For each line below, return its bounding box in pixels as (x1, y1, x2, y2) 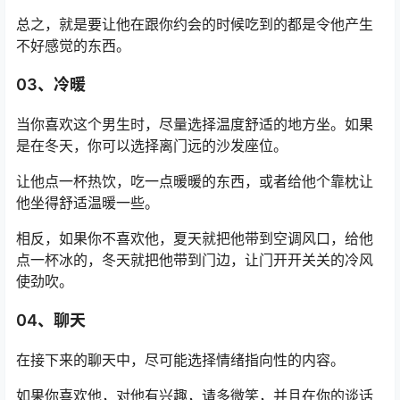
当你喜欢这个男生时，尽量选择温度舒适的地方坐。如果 (16, 115, 373, 133)
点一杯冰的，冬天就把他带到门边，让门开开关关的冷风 (16, 251, 373, 269)
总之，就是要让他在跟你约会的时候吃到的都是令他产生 (16, 15, 373, 33)
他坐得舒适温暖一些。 (16, 194, 159, 212)
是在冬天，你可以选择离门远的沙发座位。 (16, 137, 287, 154)
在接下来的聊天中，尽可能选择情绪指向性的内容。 (16, 351, 345, 369)
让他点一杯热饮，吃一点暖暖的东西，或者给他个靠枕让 (16, 172, 373, 190)
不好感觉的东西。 (16, 37, 130, 54)
